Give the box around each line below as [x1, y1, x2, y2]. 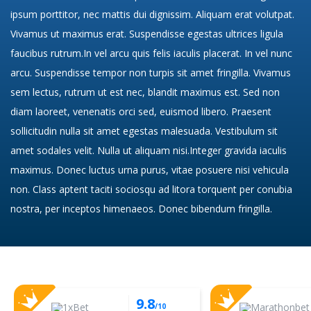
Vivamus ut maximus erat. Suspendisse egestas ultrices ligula [10, 26, 283, 40]
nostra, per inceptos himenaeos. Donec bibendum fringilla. [10, 201, 272, 215]
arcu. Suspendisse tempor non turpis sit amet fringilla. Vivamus [10, 65, 291, 79]
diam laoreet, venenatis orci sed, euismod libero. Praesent [10, 104, 271, 118]
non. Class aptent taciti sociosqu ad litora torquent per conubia [10, 182, 292, 196]
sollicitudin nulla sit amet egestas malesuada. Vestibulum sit [10, 124, 278, 137]
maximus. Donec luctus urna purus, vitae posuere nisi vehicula [10, 162, 289, 176]
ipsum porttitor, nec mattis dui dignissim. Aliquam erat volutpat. [10, 7, 294, 21]
